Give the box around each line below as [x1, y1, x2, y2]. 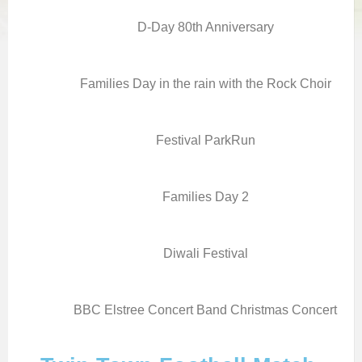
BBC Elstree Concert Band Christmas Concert [74, 301, 337, 317]
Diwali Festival [162, 245, 248, 260]
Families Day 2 [162, 188, 249, 204]
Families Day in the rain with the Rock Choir [79, 75, 331, 90]
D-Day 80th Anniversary [137, 19, 274, 34]
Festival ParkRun [155, 132, 255, 147]
